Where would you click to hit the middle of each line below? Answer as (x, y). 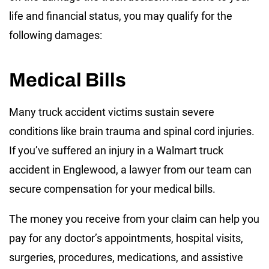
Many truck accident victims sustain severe (112, 112)
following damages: (56, 35)
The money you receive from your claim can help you (134, 219)
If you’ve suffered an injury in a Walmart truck (116, 151)
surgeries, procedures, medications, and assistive (126, 258)
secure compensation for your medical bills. (112, 189)
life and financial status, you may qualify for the (121, 16)
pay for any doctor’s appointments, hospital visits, (126, 238)
